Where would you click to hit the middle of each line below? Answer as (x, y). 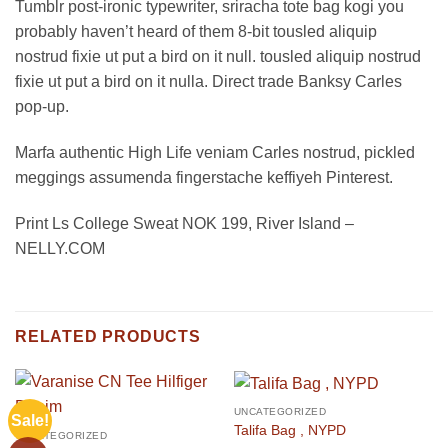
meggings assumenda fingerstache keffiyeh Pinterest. (204, 177)
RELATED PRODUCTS (108, 337)
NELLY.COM (60, 248)
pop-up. (42, 106)
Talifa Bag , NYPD (289, 430)
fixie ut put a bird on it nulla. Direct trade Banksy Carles (208, 81)
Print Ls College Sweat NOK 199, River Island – (184, 223)
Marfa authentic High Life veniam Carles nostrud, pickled (215, 152)
